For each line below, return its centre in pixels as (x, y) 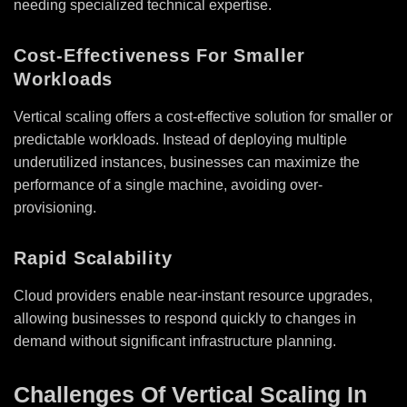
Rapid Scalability (93, 258)
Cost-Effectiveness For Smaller (159, 55)
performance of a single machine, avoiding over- (168, 184)
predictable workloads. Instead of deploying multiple (180, 139)
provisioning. (55, 207)
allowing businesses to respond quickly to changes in (185, 318)
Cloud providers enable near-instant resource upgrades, (193, 295)
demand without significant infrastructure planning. (175, 341)
